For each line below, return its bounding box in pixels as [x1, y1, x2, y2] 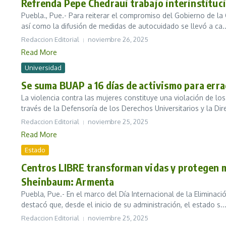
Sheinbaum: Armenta [21, 175, 115, 188]
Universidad [25, 64, 62, 72]
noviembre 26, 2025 [88, 35, 148, 44]
